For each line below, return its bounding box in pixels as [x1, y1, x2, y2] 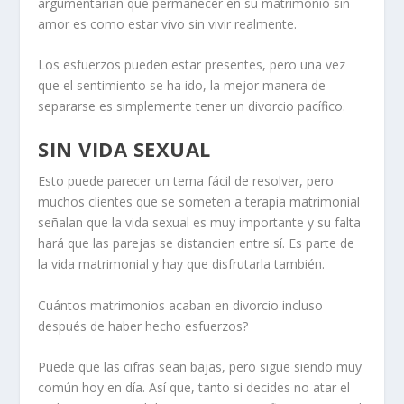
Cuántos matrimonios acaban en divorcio [38, 296, 280, 314]
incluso [282, 296, 324, 314]
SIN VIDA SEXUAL [38, 135, 211, 163]
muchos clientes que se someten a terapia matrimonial [38, 193, 361, 211]
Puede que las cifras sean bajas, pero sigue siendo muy [38, 358, 363, 376]
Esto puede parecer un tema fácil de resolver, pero [38, 172, 335, 190]
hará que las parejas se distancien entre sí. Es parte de [38, 234, 355, 252]
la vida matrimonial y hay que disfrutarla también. [38, 255, 326, 273]
